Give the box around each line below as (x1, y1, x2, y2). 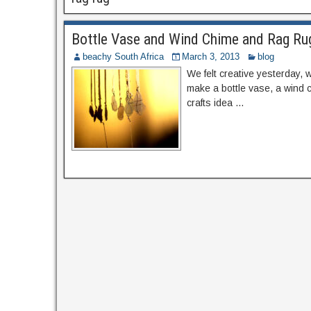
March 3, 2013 (182, 51, 239, 62)
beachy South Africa (83, 51, 164, 62)
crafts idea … (187, 97, 244, 108)
